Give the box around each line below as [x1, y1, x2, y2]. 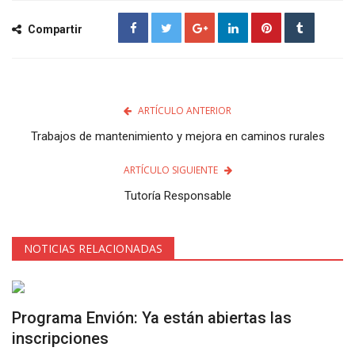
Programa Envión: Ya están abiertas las [12, 307, 292, 327]
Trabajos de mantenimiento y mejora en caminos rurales [30, 128, 325, 143]
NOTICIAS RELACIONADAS [24, 240, 162, 256]
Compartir [25, 22, 82, 36]
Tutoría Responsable [124, 188, 231, 203]
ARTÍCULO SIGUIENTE [123, 162, 218, 177]
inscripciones [12, 328, 109, 348]
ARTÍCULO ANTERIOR [138, 103, 231, 117]
